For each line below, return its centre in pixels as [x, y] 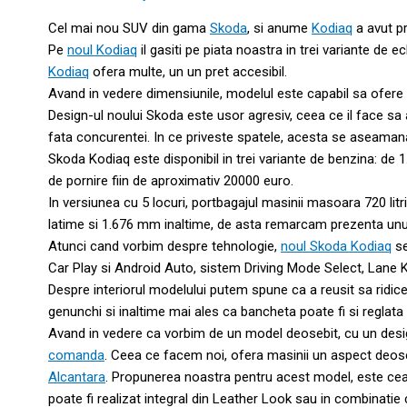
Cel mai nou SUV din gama [129, 28]
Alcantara [77, 377]
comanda [76, 355]
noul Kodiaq [102, 50]
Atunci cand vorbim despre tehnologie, [164, 246]
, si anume [279, 28]
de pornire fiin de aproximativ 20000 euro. [171, 180]
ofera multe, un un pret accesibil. [188, 71]
